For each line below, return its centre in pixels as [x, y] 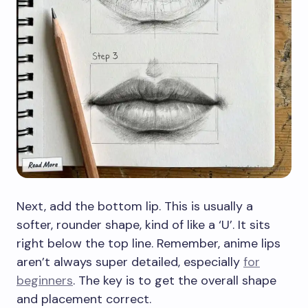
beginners [45, 280]
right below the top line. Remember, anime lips [148, 243]
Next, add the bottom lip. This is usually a [135, 206]
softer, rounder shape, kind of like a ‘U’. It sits [143, 224]
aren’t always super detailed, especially [130, 262]
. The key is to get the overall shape [175, 280]
